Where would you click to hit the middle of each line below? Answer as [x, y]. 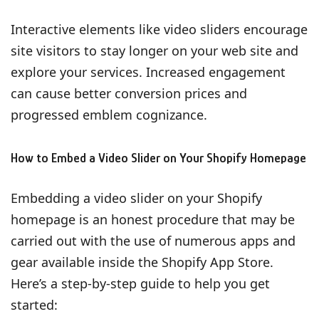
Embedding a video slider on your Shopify [136, 198]
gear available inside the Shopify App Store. [142, 262]
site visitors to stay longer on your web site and [155, 50]
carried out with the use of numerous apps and [153, 240]
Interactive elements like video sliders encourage [159, 29]
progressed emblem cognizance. [109, 114]
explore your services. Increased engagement [148, 72]
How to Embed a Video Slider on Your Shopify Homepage [158, 158]
